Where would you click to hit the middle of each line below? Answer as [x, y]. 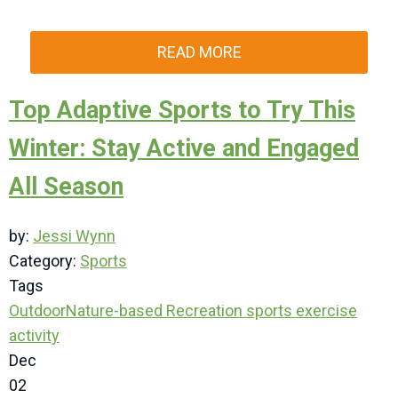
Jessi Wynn [74, 236]
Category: [44, 261]
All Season [66, 187]
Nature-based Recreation [154, 311]
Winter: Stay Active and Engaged [184, 149]
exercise [325, 311]
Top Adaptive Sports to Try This [182, 111]
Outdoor [37, 311]
